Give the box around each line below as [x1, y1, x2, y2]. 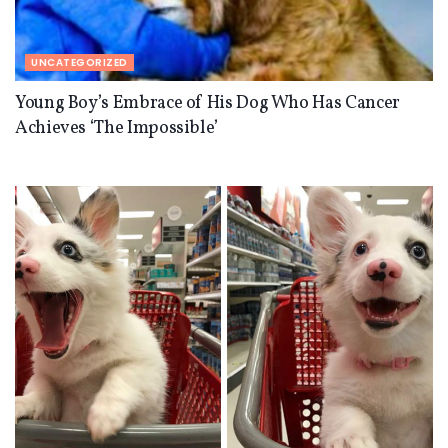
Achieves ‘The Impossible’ [15, 115, 218, 141]
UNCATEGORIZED [31, 54, 128, 70]
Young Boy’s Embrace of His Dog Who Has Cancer [15, 90, 400, 116]
